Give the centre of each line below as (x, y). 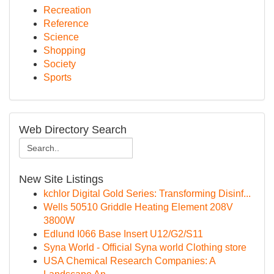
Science (61, 37)
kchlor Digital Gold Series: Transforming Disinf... (147, 194)
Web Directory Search (73, 130)
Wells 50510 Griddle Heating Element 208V (138, 207)
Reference (66, 24)
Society (60, 64)
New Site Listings (61, 179)
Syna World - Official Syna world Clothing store (145, 247)
